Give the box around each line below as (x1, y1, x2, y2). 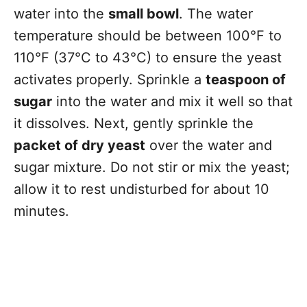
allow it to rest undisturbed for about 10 (14, 181, 269, 197)
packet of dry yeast (14, 137, 145, 153)
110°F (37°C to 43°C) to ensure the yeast (14, 49, 282, 66)
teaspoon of (206, 71, 286, 88)
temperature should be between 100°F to (14, 27, 282, 44)
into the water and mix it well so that (52, 93, 293, 110)
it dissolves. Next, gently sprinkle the (14, 115, 254, 132)
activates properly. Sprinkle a (14, 71, 206, 88)
